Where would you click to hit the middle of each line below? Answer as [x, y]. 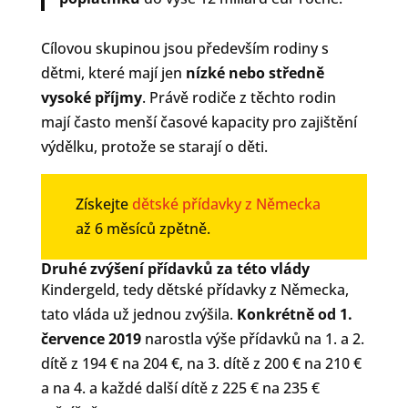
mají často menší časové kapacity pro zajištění [199, 122]
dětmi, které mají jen [113, 72]
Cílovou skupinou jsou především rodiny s [184, 48]
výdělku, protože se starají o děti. [154, 146]
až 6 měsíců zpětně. [143, 228]
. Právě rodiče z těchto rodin [239, 97]
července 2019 [91, 338]
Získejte [103, 204]
